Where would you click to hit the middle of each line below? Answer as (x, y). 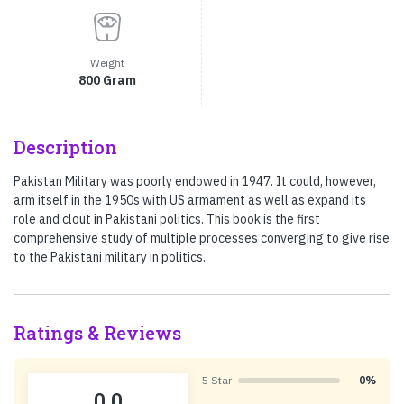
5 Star (217, 381)
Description (65, 147)
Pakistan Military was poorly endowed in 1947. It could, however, (195, 182)
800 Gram (107, 81)
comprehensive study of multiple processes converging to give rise (202, 239)
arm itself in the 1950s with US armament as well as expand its (190, 201)
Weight (107, 63)
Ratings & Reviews (97, 333)
